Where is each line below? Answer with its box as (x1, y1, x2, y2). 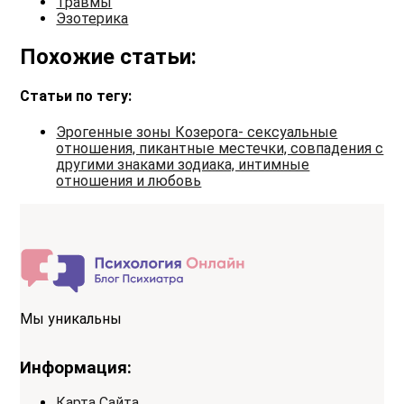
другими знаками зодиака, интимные (56, 155, 310, 173)
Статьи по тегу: (20, 87, 133, 106)
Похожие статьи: (20, 44, 197, 70)
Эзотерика (56, 10, 129, 28)
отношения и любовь (56, 171, 202, 189)
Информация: (20, 357, 133, 378)
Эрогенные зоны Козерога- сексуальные (56, 123, 338, 141)
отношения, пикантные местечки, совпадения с (56, 139, 384, 157)
